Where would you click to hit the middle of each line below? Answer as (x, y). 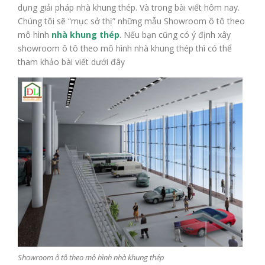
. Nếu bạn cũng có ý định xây (175, 35)
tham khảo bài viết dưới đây (71, 62)
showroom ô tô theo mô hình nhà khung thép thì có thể (125, 48)
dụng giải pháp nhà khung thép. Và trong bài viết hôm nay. (129, 7)
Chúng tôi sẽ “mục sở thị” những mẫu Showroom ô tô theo (131, 21)
